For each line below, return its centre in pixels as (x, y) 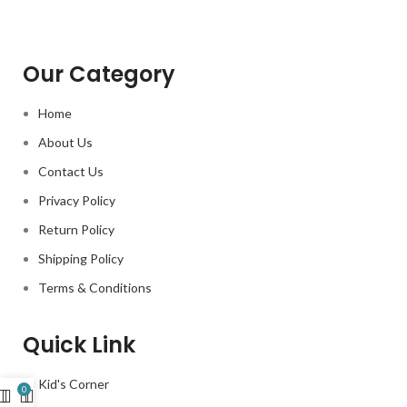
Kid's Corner (74, 383)
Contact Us (71, 171)
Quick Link (79, 344)
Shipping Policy (81, 258)
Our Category (99, 74)
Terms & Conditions (95, 287)
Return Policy (76, 229)
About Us (65, 142)
